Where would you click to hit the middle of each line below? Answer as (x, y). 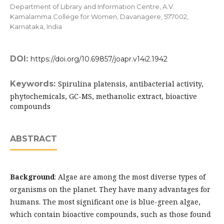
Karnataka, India (36, 26)
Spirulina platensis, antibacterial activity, (131, 84)
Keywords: (34, 84)
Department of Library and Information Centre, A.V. (92, 6)
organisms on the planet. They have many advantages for (110, 189)
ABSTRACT (33, 139)
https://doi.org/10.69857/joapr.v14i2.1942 (99, 59)
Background (32, 177)
